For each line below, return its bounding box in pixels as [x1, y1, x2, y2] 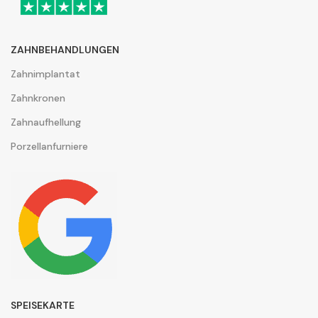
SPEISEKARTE [11, 299, 75, 312]
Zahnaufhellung [11, 116, 81, 129]
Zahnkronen [11, 92, 65, 105]
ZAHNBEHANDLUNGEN [11, 43, 119, 57]
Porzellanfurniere [11, 140, 88, 153]
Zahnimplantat [11, 67, 80, 81]
